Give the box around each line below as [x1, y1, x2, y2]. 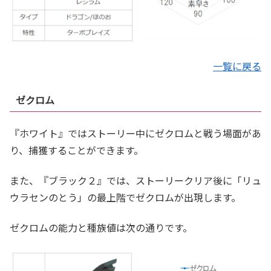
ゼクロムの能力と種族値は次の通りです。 [10, 220, 192, 235]
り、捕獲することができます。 [10, 142, 143, 157]
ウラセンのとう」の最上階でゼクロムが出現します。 [10, 190, 241, 205]
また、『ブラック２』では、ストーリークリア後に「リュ [10, 173, 261, 188]
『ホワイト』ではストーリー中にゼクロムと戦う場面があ [10, 125, 261, 140]
